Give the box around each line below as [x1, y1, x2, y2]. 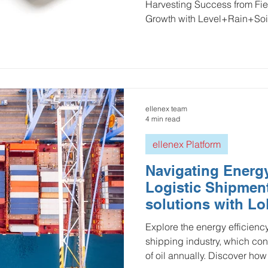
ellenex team [145, 104, 187, 113]
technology [145, 212, 223, 229]
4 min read [145, 114, 180, 123]
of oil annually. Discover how [145, 249, 267, 261]
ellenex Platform [153, 138, 221, 150]
